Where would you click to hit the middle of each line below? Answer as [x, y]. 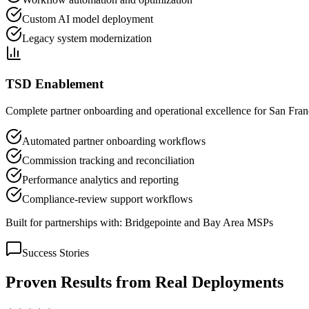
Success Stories [56, 253]
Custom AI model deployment [88, 19]
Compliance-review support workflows [107, 199]
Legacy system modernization [87, 38]
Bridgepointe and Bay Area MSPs [199, 223]
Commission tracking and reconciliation [108, 161]
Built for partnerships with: [64, 223]
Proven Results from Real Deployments [144, 282]
